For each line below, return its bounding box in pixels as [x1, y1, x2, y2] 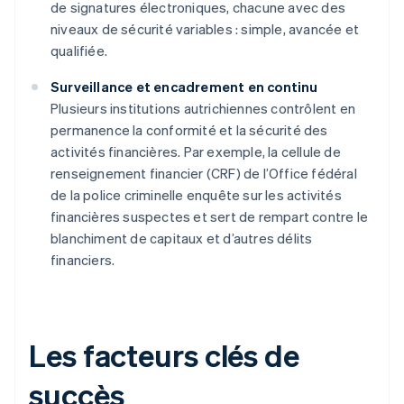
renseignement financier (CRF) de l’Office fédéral [50, 164, 357, 183]
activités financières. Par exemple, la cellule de [50, 142, 341, 161]
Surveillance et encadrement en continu [50, 78, 318, 96]
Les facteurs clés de [29, 335, 299, 375]
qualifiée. [50, 41, 108, 60]
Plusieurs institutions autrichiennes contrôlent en [50, 99, 356, 118]
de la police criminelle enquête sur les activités [50, 186, 342, 205]
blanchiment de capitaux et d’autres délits [50, 229, 313, 248]
